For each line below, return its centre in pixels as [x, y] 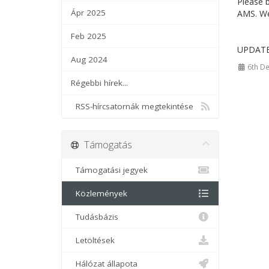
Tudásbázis [95, 217]
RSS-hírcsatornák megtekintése [132, 106]
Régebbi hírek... [99, 83]
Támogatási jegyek [109, 170]
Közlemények [99, 193]
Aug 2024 [89, 59]
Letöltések [93, 240]
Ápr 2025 [88, 13]
